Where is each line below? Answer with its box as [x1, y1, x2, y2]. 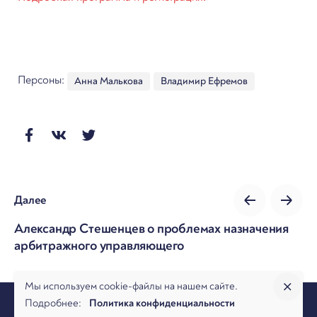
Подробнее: [25, 296, 89, 310]
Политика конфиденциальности [89, 296, 235, 310]
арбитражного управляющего [14, 236, 185, 254]
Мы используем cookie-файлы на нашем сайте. [25, 279, 238, 293]
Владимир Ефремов [161, 74, 248, 88]
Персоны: [18, 72, 67, 87]
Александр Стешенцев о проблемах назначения [14, 219, 289, 237]
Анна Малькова [74, 74, 143, 88]
